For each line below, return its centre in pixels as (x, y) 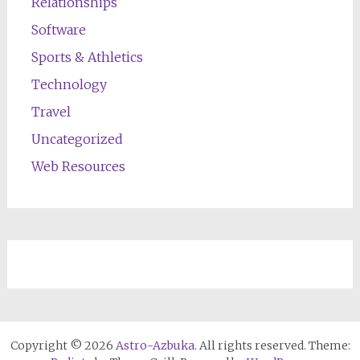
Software (58, 29)
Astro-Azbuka (155, 345)
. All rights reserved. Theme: (272, 345)
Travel (51, 111)
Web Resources (78, 166)
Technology (69, 84)
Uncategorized (77, 139)
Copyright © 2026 (63, 345)
